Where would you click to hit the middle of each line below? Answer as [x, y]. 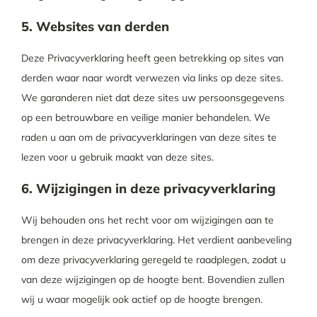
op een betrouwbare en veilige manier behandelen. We [145, 117]
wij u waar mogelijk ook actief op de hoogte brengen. [142, 299]
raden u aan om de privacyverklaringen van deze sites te [149, 137]
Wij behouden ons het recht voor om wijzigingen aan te [147, 220]
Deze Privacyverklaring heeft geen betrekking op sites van [152, 58]
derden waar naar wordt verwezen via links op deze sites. [152, 78]
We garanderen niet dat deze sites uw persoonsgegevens [152, 98]
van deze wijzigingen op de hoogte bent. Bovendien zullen [152, 279]
